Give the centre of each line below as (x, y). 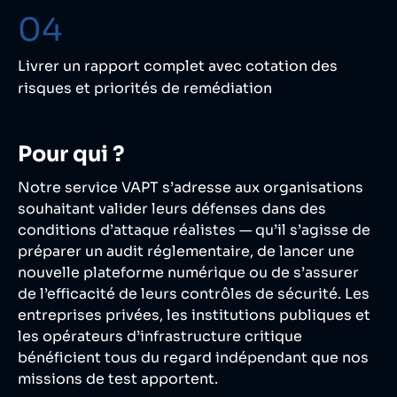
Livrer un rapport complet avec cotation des (178, 66)
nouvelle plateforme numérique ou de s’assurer (188, 273)
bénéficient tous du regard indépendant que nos (193, 358)
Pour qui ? (71, 155)
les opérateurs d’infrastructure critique (160, 337)
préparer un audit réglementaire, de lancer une (186, 252)
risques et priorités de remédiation (145, 89)
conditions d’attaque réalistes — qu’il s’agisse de (194, 230)
